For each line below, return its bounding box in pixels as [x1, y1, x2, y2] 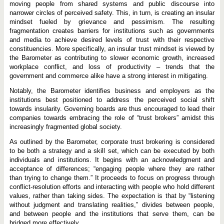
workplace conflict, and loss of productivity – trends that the [9, 63, 215, 70]
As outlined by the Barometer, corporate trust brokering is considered [9, 138, 215, 145]
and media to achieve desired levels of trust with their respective [9, 36, 215, 43]
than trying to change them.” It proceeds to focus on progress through [9, 174, 215, 181]
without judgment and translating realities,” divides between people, [9, 201, 215, 208]
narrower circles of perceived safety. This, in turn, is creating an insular [9, 9, 215, 16]
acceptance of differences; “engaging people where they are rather [9, 165, 215, 172]
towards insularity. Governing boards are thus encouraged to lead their [9, 105, 215, 112]
